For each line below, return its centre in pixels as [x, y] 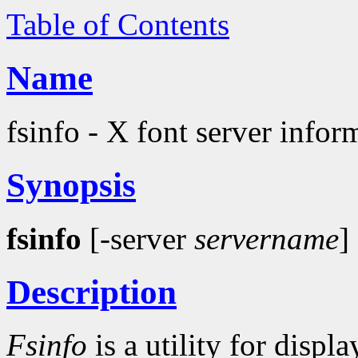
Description [91, 292]
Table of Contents [118, 24]
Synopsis [71, 185]
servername [267, 238]
